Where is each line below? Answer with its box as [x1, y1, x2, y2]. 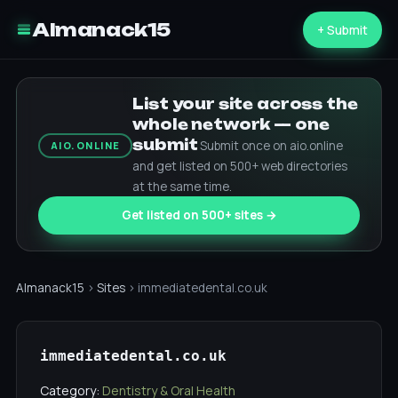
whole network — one [132, 115, 330, 133]
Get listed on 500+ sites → [121, 207, 277, 223]
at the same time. [132, 179, 233, 195]
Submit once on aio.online [200, 138, 344, 154]
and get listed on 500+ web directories [132, 158, 348, 174]
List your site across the [132, 95, 358, 113]
